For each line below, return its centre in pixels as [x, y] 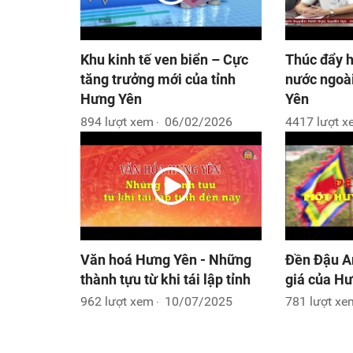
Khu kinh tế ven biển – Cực [164, 60]
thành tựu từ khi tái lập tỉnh [165, 279]
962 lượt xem [117, 302]
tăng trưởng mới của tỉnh [158, 80]
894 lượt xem [117, 121]
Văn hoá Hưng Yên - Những [166, 259]
